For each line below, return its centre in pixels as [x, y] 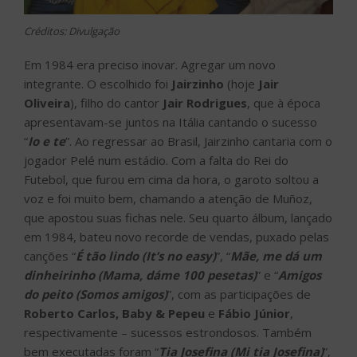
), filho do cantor [116, 103]
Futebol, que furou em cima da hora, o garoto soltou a [171, 180]
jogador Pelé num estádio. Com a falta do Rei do [156, 161]
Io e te [47, 141]
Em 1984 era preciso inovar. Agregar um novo [150, 65]
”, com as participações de [239, 294]
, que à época [284, 103]
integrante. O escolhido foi [98, 84]
